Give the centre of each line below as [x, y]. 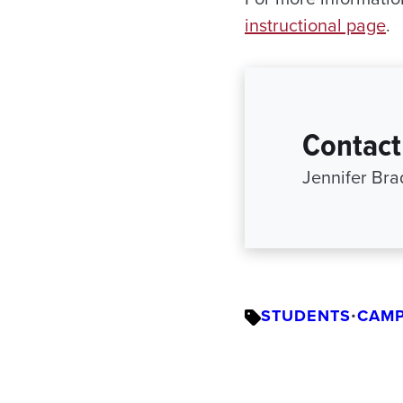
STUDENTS [306, 315]
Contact [352, 144]
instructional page [315, 25]
